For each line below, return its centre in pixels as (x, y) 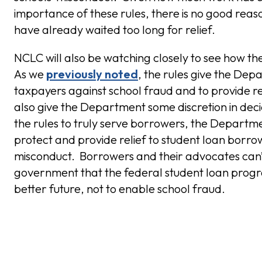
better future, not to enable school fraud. (120, 189)
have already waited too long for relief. (115, 30)
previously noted (92, 74)
